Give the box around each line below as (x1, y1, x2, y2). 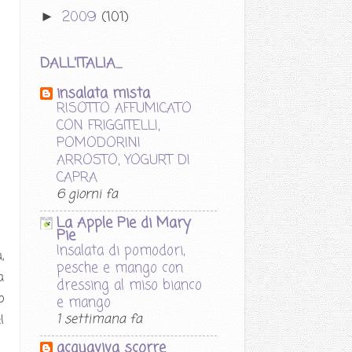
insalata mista (57, 82, 150, 104)
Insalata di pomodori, (57, 240, 185, 261)
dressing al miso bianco (57, 274, 202, 295)
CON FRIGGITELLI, (57, 115, 159, 136)
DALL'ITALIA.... (40, 53, 122, 75)
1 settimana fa (57, 309, 142, 329)
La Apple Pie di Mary (57, 211, 190, 234)
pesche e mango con (57, 257, 183, 278)
